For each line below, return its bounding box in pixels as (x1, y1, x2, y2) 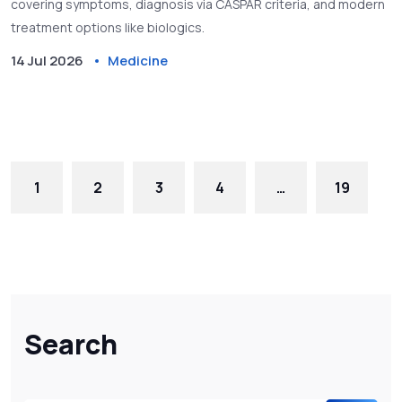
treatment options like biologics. (11, 19, 205, 36)
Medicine (108, 51, 168, 70)
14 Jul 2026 (11, 51, 83, 70)
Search (24, 326, 118, 363)
